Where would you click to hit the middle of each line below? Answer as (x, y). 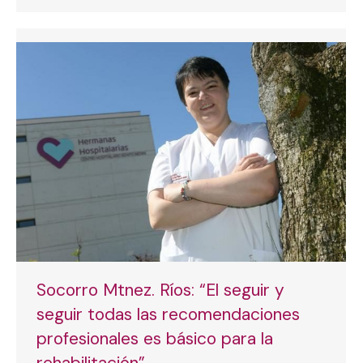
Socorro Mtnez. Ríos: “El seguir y (160, 290)
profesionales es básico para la (155, 338)
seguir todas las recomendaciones (168, 314)
